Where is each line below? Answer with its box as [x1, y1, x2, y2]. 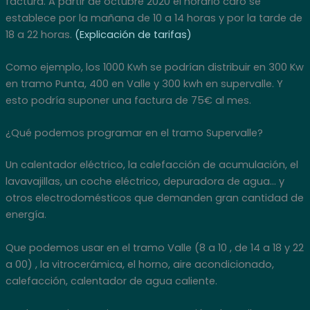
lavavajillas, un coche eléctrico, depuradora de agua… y [5, 174, 284, 189]
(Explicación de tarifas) [74, 27, 192, 42]
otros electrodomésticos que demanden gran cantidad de [5, 191, 304, 206]
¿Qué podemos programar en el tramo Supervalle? [5, 126, 263, 140]
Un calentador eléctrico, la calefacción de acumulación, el [5, 158, 298, 172]
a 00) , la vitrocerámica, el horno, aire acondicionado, [5, 257, 274, 271]
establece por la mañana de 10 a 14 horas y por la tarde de [5, 10, 302, 25]
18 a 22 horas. [5, 27, 75, 42]
